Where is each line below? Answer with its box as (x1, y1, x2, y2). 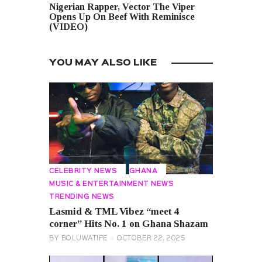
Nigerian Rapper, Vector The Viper (49, 2, 195, 12)
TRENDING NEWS (49, 194, 115, 201)
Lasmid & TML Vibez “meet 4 (49, 205, 179, 217)
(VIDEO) (49, 22, 88, 32)
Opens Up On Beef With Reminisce (49, 12, 195, 22)
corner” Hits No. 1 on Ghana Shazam (49, 218, 208, 229)
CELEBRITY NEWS (49, 168, 117, 175)
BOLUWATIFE (61, 235, 108, 242)
